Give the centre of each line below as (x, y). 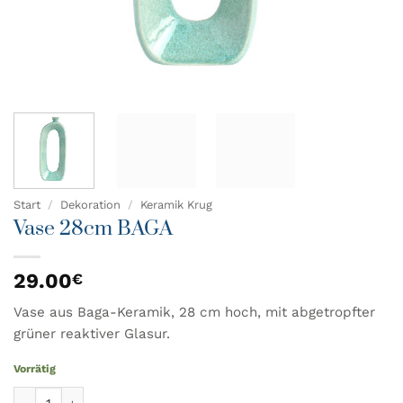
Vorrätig (35, 368)
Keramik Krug (176, 204)
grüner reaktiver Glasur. (92, 334)
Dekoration (90, 204)
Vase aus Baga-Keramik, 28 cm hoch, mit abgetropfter (194, 313)
